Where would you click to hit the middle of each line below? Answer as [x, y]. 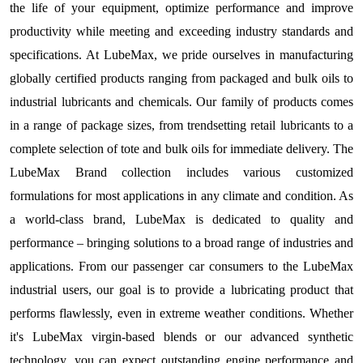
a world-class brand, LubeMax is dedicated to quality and [181, 219]
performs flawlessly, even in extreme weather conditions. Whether [181, 313]
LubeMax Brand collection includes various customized [181, 172]
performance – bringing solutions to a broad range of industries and [181, 243]
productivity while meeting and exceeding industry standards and [181, 31]
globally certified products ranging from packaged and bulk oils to [181, 78]
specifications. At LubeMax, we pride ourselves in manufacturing [181, 55]
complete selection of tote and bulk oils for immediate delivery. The [181, 149]
